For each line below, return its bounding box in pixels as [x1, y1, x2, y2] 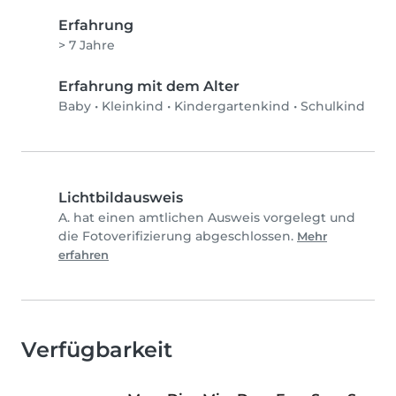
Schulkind [301, 98, 365, 115]
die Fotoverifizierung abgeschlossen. [58, 228, 297, 245]
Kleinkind [102, 98, 164, 115]
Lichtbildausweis [58, 189, 183, 207]
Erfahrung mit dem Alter [58, 78, 240, 95]
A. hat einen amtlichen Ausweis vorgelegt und [58, 209, 355, 226]
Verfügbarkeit [21, 337, 172, 363]
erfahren [58, 248, 109, 263]
